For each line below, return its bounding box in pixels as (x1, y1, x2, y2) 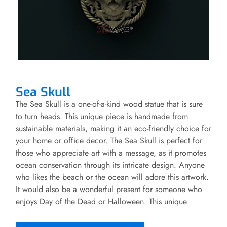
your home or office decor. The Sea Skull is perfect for (16, 135, 202, 147)
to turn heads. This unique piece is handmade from (16, 110, 188, 123)
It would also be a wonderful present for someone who (16, 183, 202, 196)
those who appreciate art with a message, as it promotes (16, 147, 206, 159)
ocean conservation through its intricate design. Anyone (16, 159, 205, 171)
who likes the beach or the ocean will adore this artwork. (16, 171, 209, 183)
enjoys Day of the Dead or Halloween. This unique (16, 196, 187, 208)
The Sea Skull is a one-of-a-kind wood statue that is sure (16, 98, 203, 110)
